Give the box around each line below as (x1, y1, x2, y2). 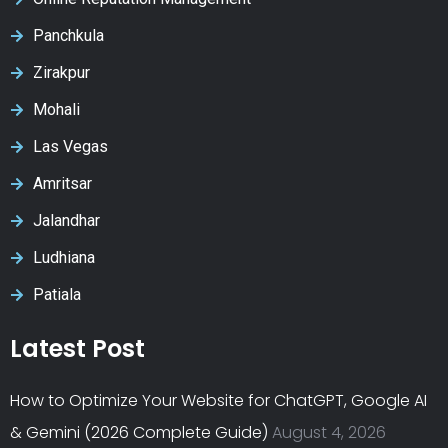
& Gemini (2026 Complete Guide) (10, 420, 268, 444)
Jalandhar (32, 210, 100, 230)
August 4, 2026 (272, 420, 386, 444)
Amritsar (32, 173, 92, 193)
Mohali (32, 99, 80, 119)
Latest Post (10, 331, 145, 365)
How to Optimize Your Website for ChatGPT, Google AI (10, 388, 427, 412)
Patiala (32, 284, 81, 304)
